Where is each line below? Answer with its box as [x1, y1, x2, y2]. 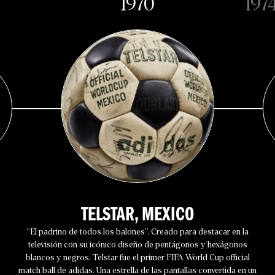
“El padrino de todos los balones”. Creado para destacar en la [26, 227, 249, 236]
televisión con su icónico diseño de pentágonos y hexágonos [28, 240, 247, 249]
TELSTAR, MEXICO [81, 203, 194, 225]
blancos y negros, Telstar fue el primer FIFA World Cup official [25, 253, 250, 262]
